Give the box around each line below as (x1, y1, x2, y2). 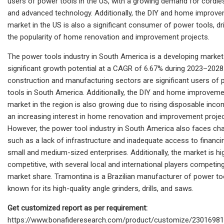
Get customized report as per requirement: (7, 203, 147, 212)
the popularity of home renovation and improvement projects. (7, 32, 209, 41)
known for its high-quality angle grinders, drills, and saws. (7, 183, 193, 193)
